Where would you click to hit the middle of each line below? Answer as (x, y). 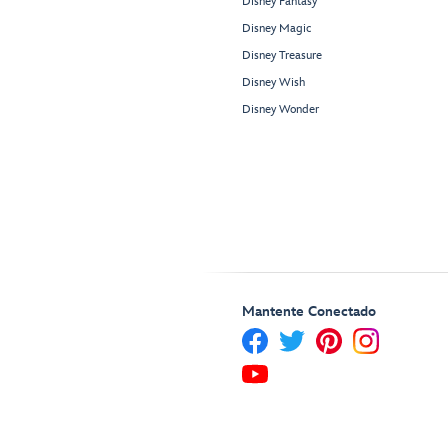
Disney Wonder (280, 110)
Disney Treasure (282, 56)
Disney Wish (273, 83)
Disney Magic (276, 29)
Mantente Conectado (309, 312)
